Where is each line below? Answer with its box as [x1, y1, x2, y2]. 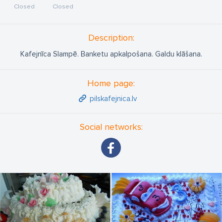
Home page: [87, 78, 135, 89]
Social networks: [79, 121, 143, 133]
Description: [88, 32, 134, 44]
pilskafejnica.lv [89, 94, 137, 104]
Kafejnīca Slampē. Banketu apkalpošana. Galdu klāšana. [20, 50, 202, 59]
